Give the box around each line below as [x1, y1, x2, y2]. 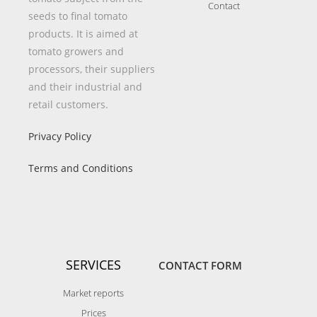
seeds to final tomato [28, 9, 127, 23]
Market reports [63, 287, 124, 299]
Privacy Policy [28, 129, 91, 143]
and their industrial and [28, 80, 142, 93]
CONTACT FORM [158, 258, 242, 272]
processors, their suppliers [28, 62, 155, 76]
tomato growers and [28, 45, 124, 58]
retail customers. [28, 98, 108, 111]
